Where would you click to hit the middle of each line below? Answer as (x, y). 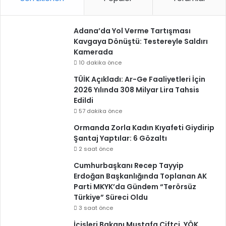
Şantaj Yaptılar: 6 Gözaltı (120, 138)
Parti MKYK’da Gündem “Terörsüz (135, 187)
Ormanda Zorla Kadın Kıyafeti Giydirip (144, 128)
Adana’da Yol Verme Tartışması (132, 31)
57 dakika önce (100, 111)
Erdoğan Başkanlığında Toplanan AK (140, 176)
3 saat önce (96, 208)
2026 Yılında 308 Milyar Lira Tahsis (136, 90)
